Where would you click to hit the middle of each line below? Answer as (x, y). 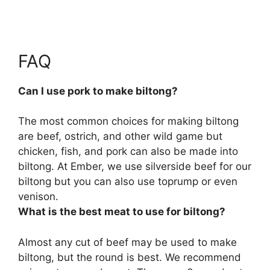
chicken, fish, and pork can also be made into (128, 152)
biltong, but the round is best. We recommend (130, 257)
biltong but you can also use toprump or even (128, 182)
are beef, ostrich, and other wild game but (120, 137)
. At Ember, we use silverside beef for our (151, 167)
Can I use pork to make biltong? (98, 91)
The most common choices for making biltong (128, 121)
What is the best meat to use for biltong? (122, 212)
